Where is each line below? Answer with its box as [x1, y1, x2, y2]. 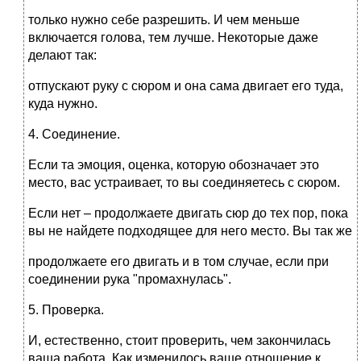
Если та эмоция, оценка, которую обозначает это [28, 158, 319, 172]
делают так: [28, 48, 97, 63]
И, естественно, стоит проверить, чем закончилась [28, 334, 330, 348]
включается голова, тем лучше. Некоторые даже [28, 31, 318, 45]
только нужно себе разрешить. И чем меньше [28, 13, 300, 27]
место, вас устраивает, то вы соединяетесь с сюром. [28, 176, 340, 190]
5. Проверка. [28, 303, 104, 317]
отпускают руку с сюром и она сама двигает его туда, [28, 79, 343, 93]
